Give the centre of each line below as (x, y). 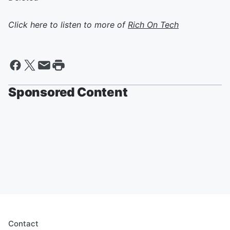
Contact (23, 224)
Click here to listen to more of (68, 25)
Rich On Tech (153, 25)
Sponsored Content (68, 92)
